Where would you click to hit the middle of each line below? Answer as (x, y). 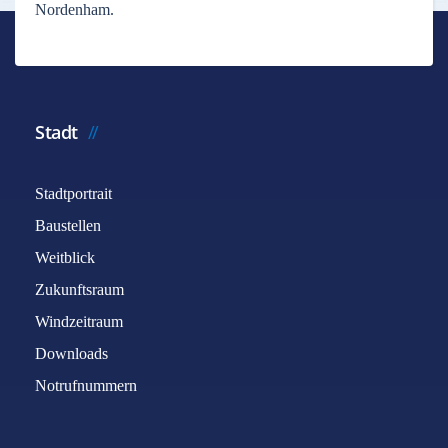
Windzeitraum (79, 321)
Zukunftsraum (79, 289)
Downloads (71, 353)
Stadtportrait (73, 193)
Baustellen (68, 225)
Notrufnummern (86, 385)
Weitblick (65, 257)
